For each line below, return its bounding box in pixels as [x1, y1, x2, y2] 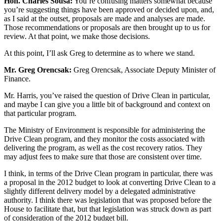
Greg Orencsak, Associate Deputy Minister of [72, 66, 216, 74]
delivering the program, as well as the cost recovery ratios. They [4, 144, 202, 152]
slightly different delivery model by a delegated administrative [4, 187, 195, 196]
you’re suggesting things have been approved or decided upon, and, [4, 5, 214, 14]
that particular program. [4, 109, 76, 118]
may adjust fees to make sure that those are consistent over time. [4, 152, 202, 161]
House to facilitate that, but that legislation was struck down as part [4, 205, 211, 214]
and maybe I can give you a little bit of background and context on [4, 100, 210, 109]
